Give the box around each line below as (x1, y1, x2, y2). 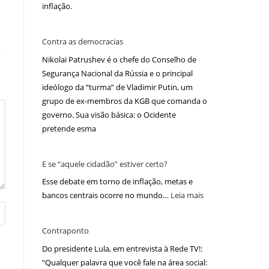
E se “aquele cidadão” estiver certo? (42, 158, 168, 169)
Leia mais (171, 190, 204, 201)
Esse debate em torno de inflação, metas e (42, 176, 193, 187)
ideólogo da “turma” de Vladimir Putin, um (42, 81, 193, 92)
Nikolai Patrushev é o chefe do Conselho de (42, 53, 196, 65)
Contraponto (42, 225, 89, 237)
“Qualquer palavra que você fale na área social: (42, 256, 207, 268)
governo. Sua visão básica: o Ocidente (42, 109, 176, 120)
